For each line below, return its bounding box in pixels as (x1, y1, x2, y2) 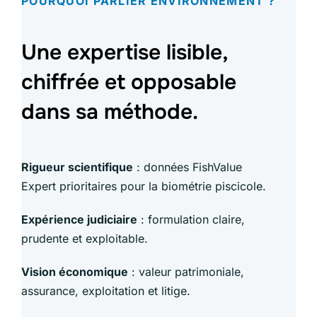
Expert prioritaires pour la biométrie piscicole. (21, 179, 266, 194)
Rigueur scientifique (21, 160, 133, 175)
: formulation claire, (137, 212, 245, 227)
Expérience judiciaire (21, 212, 137, 227)
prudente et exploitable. (21, 231, 148, 246)
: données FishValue (133, 160, 242, 175)
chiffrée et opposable (21, 69, 236, 96)
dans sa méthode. (21, 98, 198, 126)
